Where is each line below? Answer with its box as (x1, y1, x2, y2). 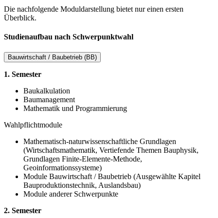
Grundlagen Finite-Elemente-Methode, (23, 154, 142, 163)
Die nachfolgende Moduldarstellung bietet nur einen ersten (4, 5, 183, 14)
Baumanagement (23, 95, 75, 104)
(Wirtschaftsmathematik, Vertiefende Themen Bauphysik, (23, 145, 199, 154)
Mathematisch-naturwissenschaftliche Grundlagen (23, 137, 176, 145)
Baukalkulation (23, 86, 70, 95)
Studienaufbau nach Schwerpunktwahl (4, 33, 133, 41)
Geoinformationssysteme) (23, 163, 102, 172)
